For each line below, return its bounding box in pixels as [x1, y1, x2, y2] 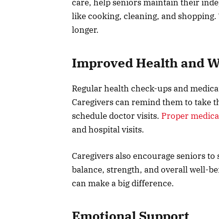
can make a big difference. [72, 178, 174, 189]
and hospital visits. [72, 124, 144, 135]
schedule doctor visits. [72, 110, 161, 121]
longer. [72, 24, 101, 36]
